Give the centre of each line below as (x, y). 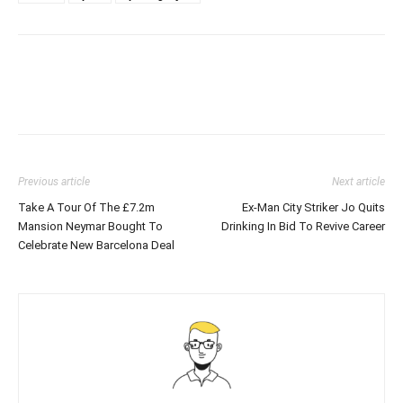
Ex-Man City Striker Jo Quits (313, 207)
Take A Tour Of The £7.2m (86, 207)
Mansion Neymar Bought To (90, 226)
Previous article (54, 181)
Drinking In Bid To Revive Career (303, 226)
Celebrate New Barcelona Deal (96, 245)
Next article (358, 181)
